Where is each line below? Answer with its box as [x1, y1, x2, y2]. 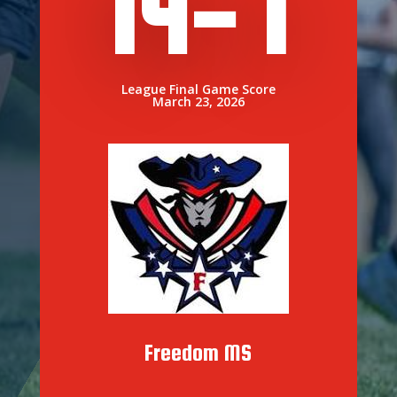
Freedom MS [144, 339, 253, 366]
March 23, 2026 [152, 93, 245, 111]
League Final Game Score [121, 81, 276, 98]
